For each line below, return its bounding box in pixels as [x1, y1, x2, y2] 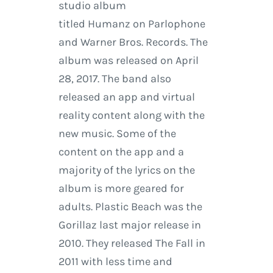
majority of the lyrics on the [58, 163, 195, 177]
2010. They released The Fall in [58, 236, 205, 250]
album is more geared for [58, 182, 184, 196]
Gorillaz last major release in [58, 218, 201, 232]
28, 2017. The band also [58, 72, 171, 86]
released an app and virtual [58, 90, 195, 104]
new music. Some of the [58, 127, 176, 141]
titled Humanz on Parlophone [58, 17, 205, 31]
